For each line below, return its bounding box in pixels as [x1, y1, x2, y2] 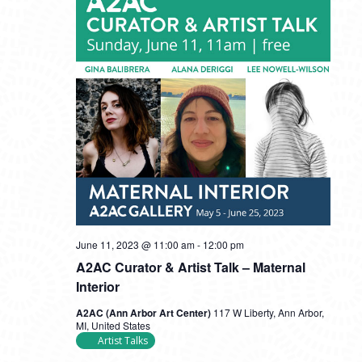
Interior [75, 277, 120, 296]
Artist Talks [97, 334, 148, 347]
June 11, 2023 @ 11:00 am [75, 238, 195, 251]
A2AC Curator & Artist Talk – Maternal [75, 258, 305, 276]
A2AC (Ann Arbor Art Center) [75, 305, 213, 320]
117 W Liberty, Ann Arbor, [213, 305, 324, 319]
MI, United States [75, 318, 150, 332]
